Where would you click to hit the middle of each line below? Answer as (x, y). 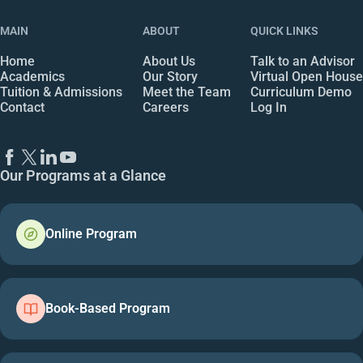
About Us (169, 61)
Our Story (170, 76)
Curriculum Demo (301, 92)
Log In (269, 107)
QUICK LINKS (284, 30)
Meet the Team (186, 92)
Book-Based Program (108, 309)
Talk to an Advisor (303, 61)
